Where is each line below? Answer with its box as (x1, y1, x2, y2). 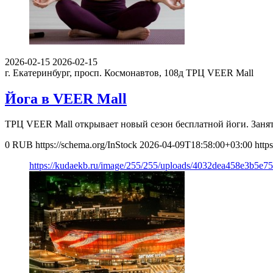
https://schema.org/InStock (35, 140, 137, 151)
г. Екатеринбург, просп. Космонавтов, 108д (5, 67, 183, 78)
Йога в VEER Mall (5, 90, 127, 107)
